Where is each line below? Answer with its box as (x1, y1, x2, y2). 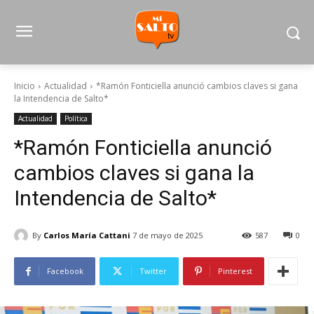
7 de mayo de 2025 (132, 230, 203, 241)
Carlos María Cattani (43, 229, 130, 240)
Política (64, 114, 88, 123)
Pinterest (218, 266, 252, 277)
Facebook (47, 266, 83, 277)
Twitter (139, 266, 167, 277)
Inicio (14, 80, 35, 92)
